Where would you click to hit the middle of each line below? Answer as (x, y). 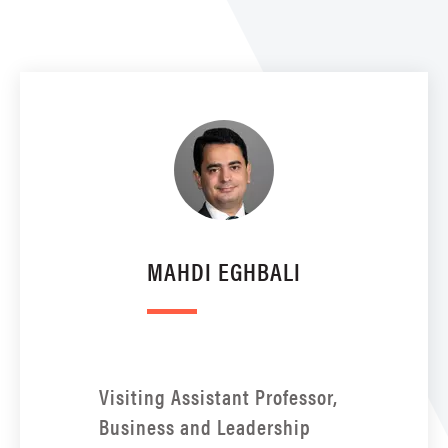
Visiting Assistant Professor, (218, 397)
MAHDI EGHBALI (224, 271)
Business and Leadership (205, 427)
